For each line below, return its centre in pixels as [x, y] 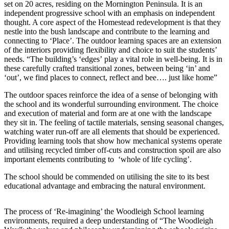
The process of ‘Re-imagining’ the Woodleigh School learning [104, 212]
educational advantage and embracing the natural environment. [105, 186]
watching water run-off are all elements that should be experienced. [112, 132]
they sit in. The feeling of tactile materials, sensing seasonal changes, [114, 123]
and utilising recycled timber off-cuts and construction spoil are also [112, 150]
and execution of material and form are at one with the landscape [108, 113]
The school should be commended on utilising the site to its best [107, 177]
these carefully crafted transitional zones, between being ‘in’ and [107, 68]
